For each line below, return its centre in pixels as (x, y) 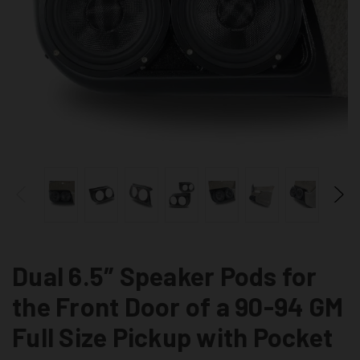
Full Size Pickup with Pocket (172, 336)
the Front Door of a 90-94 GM (178, 306)
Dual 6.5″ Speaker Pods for (165, 275)
